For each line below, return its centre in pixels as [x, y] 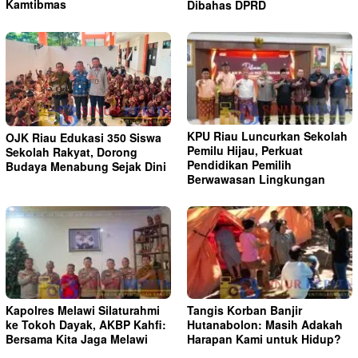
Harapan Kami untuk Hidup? [264, 339]
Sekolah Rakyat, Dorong [72, 151]
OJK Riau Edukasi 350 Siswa [84, 137]
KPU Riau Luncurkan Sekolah [267, 136]
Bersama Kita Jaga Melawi [77, 339]
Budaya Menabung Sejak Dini [86, 166]
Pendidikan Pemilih [239, 165]
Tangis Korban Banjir [245, 310]
